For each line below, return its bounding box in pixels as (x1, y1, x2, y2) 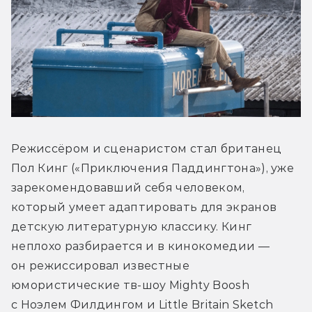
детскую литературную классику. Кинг (11, 220, 252, 234)
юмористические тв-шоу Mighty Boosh (11, 279, 249, 292)
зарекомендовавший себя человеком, (11, 181, 245, 195)
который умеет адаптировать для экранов (11, 201, 277, 214)
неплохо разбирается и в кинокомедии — (11, 240, 270, 253)
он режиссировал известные (11, 259, 190, 273)
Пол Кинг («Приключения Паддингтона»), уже (11, 162, 295, 175)
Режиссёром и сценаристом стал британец (11, 142, 282, 156)
